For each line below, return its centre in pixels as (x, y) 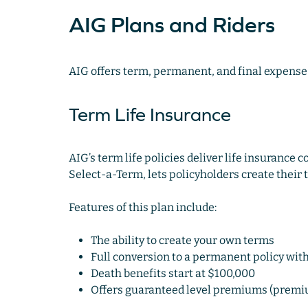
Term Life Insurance (150, 115)
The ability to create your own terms (183, 241)
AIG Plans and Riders (172, 25)
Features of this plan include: (143, 208)
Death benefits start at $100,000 (173, 274)
